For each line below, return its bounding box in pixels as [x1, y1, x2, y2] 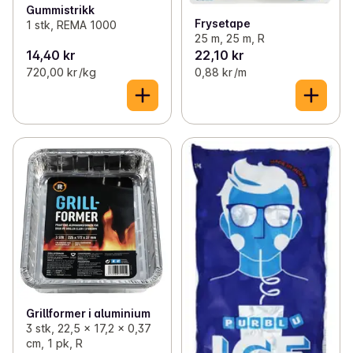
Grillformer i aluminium [26, 306, 150, 320]
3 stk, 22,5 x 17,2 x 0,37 [26, 321, 151, 335]
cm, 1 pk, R [26, 336, 83, 350]
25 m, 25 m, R [194, 32, 265, 46]
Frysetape [194, 17, 251, 31]
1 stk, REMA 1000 [26, 17, 117, 32]
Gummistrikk [26, 2, 95, 17]
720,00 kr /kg [26, 65, 96, 80]
